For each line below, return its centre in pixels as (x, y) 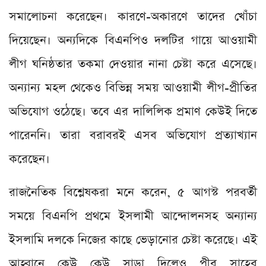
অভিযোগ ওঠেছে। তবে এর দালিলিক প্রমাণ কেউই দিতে (133, 112)
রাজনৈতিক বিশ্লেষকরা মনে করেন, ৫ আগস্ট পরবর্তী (133, 193)
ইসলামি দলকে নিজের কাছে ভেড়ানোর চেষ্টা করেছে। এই (133, 240)
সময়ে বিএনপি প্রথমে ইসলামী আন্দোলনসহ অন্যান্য (133, 216)
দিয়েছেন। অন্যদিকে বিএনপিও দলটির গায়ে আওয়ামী (133, 41)
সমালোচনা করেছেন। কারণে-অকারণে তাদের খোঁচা (133, 17)
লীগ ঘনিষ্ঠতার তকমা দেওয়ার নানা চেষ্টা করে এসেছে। (133, 64)
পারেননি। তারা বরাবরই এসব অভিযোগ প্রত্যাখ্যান (133, 136)
